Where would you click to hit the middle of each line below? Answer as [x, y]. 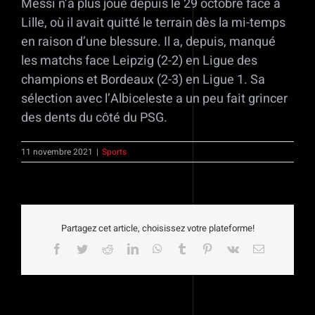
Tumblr [203, 248]
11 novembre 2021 [57, 152]
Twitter [103, 248]
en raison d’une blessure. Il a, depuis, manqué [148, 42]
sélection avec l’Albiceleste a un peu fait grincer [154, 99]
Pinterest [231, 248]
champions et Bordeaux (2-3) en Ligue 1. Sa [143, 80]
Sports [114, 152]
